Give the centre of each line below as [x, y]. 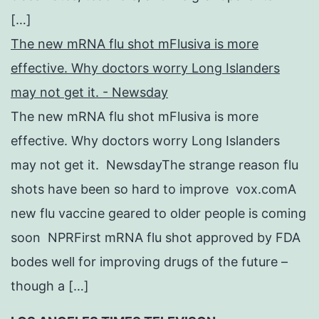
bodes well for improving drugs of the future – [149, 262]
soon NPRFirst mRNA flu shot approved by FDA [156, 238]
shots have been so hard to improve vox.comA [153, 189]
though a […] [50, 286]
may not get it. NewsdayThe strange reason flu [155, 165]
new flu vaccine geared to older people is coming [158, 214]
